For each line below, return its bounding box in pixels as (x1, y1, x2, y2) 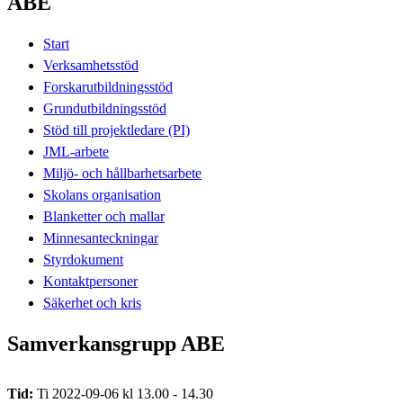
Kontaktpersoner (43, 273, 138, 289)
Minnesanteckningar (43, 229, 158, 246)
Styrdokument (43, 251, 123, 267)
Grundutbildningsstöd (43, 100, 166, 116)
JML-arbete (43, 143, 109, 159)
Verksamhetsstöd (43, 57, 139, 73)
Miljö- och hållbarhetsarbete (43, 165, 201, 181)
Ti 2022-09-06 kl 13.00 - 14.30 (37, 385, 213, 401)
